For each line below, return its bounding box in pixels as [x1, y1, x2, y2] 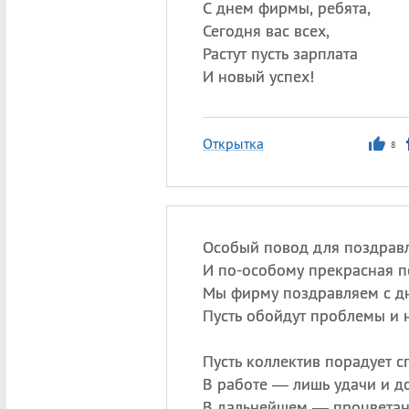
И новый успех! [202, 66, 314, 87]
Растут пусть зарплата [202, 43, 358, 64]
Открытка [202, 134, 264, 152]
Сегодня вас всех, [202, 20, 330, 41]
